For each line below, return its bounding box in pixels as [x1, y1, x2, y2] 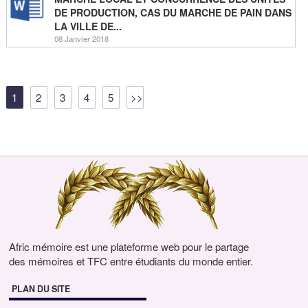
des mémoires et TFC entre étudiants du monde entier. [9, 254, 254, 269]
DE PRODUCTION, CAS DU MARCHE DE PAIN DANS [54, 5, 291, 20]
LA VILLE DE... [54, 19, 122, 34]
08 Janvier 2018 [54, 33, 109, 45]
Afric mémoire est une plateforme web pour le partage [9, 239, 250, 254]
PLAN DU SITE [12, 283, 71, 296]
